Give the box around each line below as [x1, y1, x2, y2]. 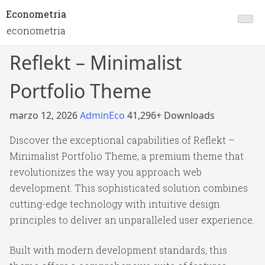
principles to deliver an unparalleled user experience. [9, 214, 254, 226]
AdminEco [80, 109, 127, 122]
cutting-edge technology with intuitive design [9, 198, 220, 210]
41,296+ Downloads [127, 109, 215, 122]
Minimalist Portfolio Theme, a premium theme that [9, 150, 244, 162]
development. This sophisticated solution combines [9, 182, 248, 194]
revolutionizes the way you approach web [9, 166, 202, 178]
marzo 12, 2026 [9, 109, 80, 122]
